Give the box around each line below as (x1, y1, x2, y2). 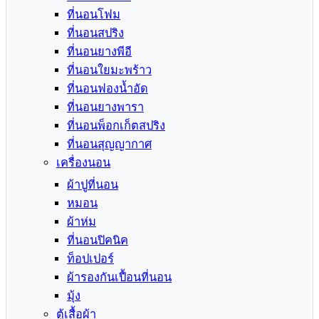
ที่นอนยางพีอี (67, 45, 132, 58)
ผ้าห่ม (67, 215, 96, 229)
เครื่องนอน (56, 156, 110, 169)
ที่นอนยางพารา (67, 100, 144, 114)
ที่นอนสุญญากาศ (67, 137, 152, 151)
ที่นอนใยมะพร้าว (67, 63, 152, 77)
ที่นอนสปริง (67, 26, 124, 40)
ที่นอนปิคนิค (67, 234, 128, 247)
